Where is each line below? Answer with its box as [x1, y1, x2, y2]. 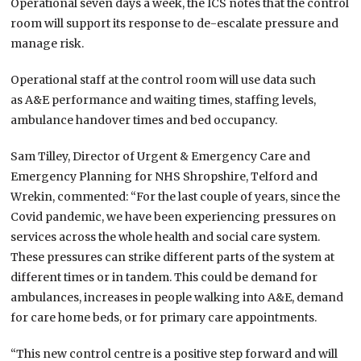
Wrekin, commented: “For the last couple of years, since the [10, 189, 341, 205]
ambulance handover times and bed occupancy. [10, 113, 278, 128]
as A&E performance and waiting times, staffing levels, [10, 93, 317, 108]
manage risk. [10, 36, 85, 52]
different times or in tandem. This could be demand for [10, 270, 318, 285]
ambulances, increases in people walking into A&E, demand [10, 290, 344, 305]
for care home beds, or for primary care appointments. [10, 310, 317, 326]
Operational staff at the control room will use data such [10, 73, 317, 88]
